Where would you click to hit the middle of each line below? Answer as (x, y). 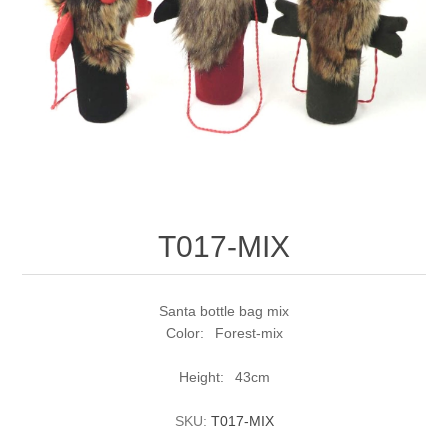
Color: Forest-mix (224, 333)
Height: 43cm (224, 377)
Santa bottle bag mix (224, 311)
